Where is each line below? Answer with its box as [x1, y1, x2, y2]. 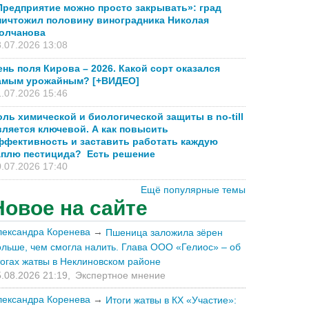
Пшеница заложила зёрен [106, 227, 223, 239]
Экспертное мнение [75, 270, 166, 281]
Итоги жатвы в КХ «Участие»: [106, 294, 237, 306]
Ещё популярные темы [141, 184, 246, 196]
